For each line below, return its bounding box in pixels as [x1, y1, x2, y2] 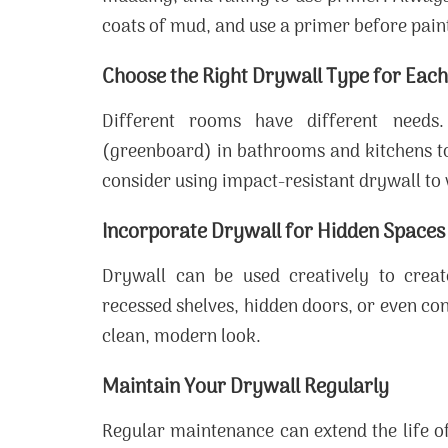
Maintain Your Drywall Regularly [102, 372, 389, 404]
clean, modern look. [102, 323, 261, 352]
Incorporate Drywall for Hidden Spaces [102, 217, 445, 249]
